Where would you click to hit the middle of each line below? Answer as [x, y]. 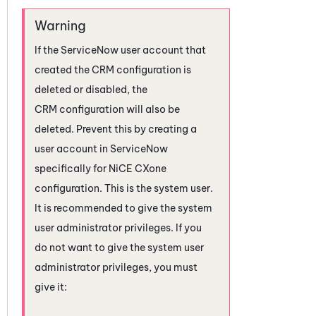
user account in [72, 148]
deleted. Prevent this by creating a [116, 129]
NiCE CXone [138, 168]
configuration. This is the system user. [124, 188]
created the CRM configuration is [113, 69]
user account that [162, 50]
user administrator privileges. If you [118, 227]
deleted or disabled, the [91, 89]
